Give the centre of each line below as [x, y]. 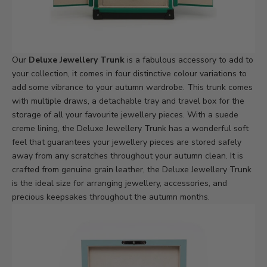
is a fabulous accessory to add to [189, 60]
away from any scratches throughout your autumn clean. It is [128, 156]
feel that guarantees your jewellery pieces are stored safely [127, 142]
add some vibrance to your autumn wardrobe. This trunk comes [132, 88]
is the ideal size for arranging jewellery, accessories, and [119, 184]
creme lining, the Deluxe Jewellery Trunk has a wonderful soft [130, 129]
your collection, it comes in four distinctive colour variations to [129, 74]
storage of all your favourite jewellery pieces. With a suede [125, 115]
